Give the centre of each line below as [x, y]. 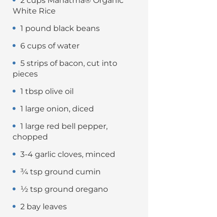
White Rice [34, 11]
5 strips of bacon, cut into [69, 63]
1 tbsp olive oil [47, 91]
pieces [25, 74]
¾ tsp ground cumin [61, 172]
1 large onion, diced [57, 109]
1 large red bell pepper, [64, 126]
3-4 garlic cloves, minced [68, 154]
